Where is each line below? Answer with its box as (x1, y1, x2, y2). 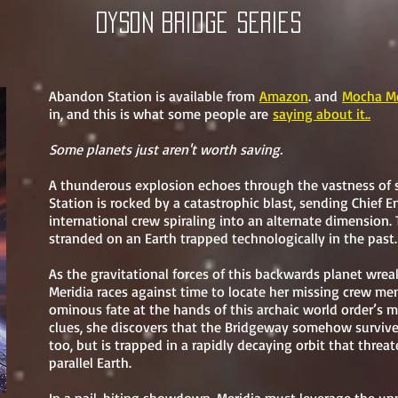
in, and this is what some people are (49, 105, 273, 123)
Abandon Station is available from (49, 87, 259, 105)
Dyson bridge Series (95, 12, 301, 33)
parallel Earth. (49, 354, 131, 371)
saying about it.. (273, 105, 370, 123)
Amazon (259, 87, 308, 105)
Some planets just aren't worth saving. (49, 140, 283, 158)
